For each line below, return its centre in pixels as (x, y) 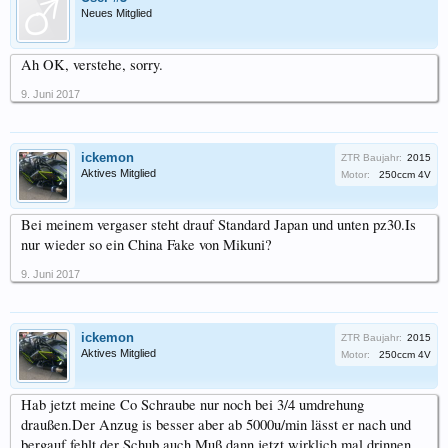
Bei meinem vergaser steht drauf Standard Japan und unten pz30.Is (218, 225)
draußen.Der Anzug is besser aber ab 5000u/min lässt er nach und (216, 425)
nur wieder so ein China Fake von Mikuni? (146, 245)
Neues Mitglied (116, 13)
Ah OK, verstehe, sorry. (92, 65)
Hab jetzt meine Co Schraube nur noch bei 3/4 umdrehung (192, 405)
